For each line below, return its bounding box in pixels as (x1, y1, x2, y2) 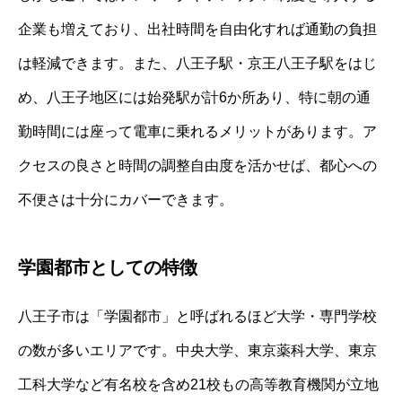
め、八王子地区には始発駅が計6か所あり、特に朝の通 (18, 89, 371, 105)
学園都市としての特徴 (18, 257, 197, 277)
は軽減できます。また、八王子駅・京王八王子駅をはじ (18, 55, 377, 71)
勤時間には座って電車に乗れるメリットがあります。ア (18, 123, 377, 139)
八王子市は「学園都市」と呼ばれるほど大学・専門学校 (18, 308, 377, 324)
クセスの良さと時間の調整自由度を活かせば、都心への (18, 157, 377, 173)
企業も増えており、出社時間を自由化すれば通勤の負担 (18, 21, 377, 37)
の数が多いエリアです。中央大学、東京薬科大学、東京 (18, 342, 377, 358)
